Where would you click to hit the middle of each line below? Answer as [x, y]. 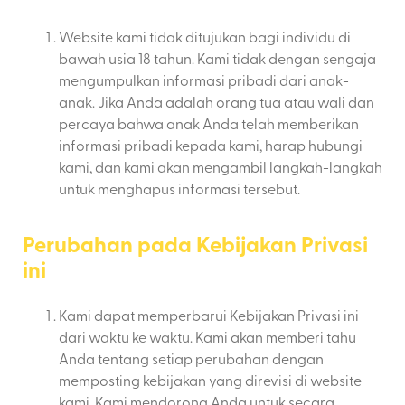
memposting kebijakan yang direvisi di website [210, 380]
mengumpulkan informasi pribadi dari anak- [204, 80]
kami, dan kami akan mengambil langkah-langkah [221, 167]
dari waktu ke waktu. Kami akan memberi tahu [207, 337]
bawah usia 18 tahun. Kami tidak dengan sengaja [217, 58]
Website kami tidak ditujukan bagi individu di [205, 37]
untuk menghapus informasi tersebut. [179, 188]
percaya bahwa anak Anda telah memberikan [209, 123]
